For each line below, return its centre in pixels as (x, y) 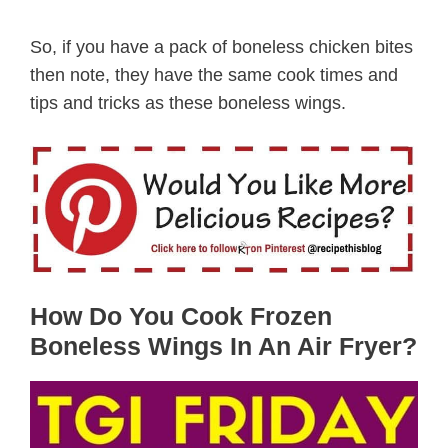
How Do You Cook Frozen (181, 316)
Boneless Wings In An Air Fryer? (223, 346)
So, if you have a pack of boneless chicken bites (221, 47)
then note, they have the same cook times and (214, 75)
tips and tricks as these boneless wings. (188, 103)
